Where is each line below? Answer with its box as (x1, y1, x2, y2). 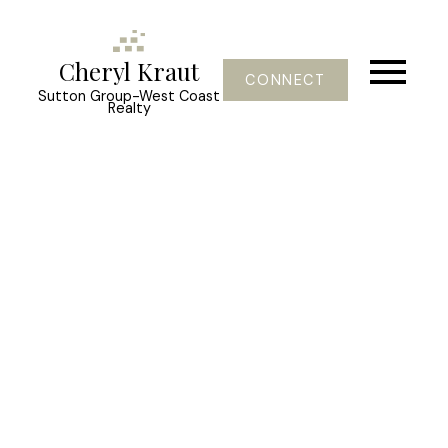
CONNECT (245, 71, 326, 89)
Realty (107, 99, 151, 118)
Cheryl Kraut (59, 55, 200, 88)
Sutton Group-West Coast (38, 87, 221, 106)
